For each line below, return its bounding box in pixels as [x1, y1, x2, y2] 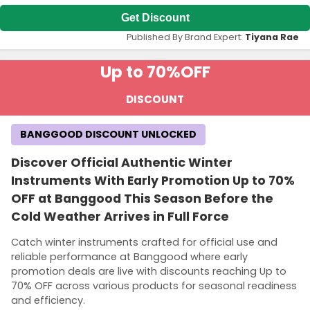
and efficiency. [11, 293, 85, 308]
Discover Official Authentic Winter [11, 154, 232, 171]
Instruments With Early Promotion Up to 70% [11, 172, 295, 189]
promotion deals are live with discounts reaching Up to [11, 264, 286, 279]
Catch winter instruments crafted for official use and [11, 235, 277, 250]
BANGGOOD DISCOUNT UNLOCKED [20, 127, 197, 141]
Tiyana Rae [245, 30, 299, 43]
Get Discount [120, 11, 190, 24]
